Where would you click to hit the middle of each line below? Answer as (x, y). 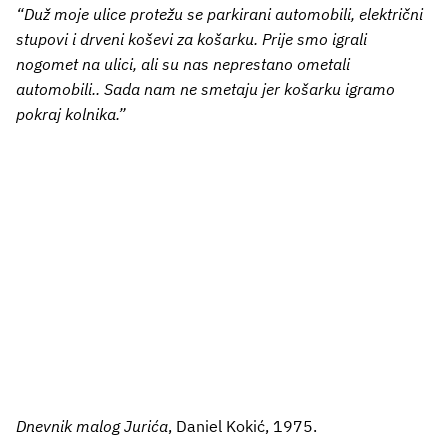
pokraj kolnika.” (71, 113)
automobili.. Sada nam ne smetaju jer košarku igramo (205, 88)
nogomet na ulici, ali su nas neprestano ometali (183, 63)
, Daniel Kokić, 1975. (242, 425)
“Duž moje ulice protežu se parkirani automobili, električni (219, 13)
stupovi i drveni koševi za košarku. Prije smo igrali (191, 38)
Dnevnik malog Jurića (92, 425)
